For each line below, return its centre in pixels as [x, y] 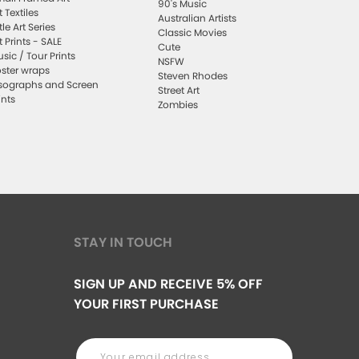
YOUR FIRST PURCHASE [146, 305]
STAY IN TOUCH [123, 243]
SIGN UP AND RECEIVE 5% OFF [168, 284]
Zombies [178, 104]
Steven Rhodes [193, 75]
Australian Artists [198, 18]
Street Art [179, 90]
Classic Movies [193, 32]
